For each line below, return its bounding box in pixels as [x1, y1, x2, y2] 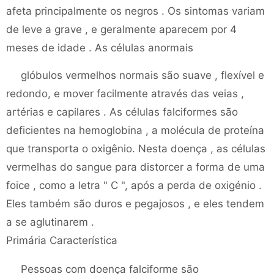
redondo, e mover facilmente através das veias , [6, 87, 244, 100]
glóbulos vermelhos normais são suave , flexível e [21, 69, 264, 81]
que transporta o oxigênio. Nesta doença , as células [6, 143, 265, 155]
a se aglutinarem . [6, 216, 94, 228]
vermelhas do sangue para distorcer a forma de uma [6, 161, 265, 173]
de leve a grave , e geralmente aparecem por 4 [6, 23, 237, 35]
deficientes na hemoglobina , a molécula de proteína [6, 124, 264, 136]
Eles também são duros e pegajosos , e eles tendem [6, 198, 264, 210]
